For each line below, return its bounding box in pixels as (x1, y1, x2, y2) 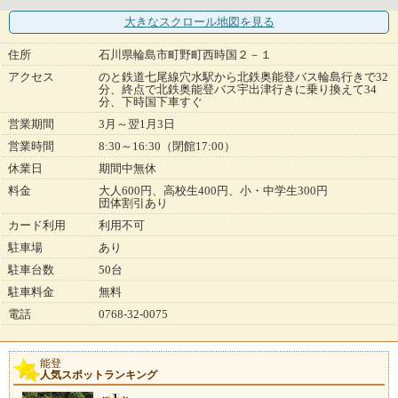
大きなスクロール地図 (123, 15, 240, 29)
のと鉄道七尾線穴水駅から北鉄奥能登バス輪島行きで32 (99, 70, 388, 84)
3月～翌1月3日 (99, 117, 175, 131)
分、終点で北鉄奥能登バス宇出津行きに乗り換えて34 (99, 83, 377, 97)
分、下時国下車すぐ (99, 95, 203, 109)
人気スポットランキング (40, 369, 157, 382)
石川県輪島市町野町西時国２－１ (99, 48, 272, 62)
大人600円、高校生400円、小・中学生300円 (99, 184, 328, 198)
